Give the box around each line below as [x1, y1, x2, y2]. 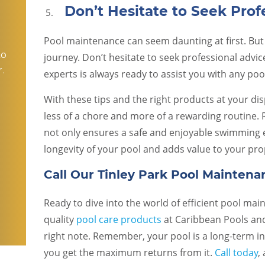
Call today [215, 246, 258, 259]
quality [44, 213, 76, 226]
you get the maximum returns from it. [44, 246, 215, 259]
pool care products [76, 213, 161, 226]
